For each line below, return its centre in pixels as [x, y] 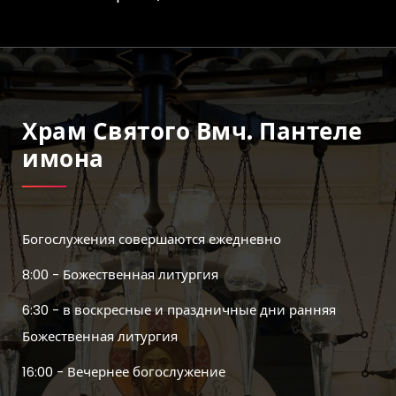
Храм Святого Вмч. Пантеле [192, 132]
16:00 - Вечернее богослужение [124, 372]
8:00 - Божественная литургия [120, 275]
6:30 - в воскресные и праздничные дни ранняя [179, 310]
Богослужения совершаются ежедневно [152, 240]
